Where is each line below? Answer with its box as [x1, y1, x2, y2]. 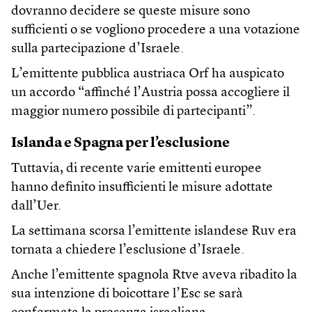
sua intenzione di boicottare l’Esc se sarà [11, 288, 243, 302]
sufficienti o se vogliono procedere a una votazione [11, 24, 300, 38]
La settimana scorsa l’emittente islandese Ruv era [11, 225, 297, 239]
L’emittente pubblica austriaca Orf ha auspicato [11, 68, 284, 81]
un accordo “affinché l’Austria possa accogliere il [11, 86, 290, 100]
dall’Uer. [11, 200, 61, 214]
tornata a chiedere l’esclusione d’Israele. [11, 244, 244, 258]
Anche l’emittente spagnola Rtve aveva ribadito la [11, 269, 297, 283]
